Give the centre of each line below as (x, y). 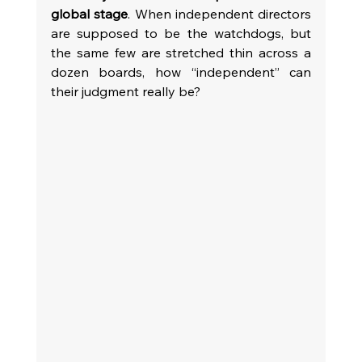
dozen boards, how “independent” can (181, 72)
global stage (89, 14)
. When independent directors (220, 14)
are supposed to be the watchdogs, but (181, 33)
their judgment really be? (125, 91)
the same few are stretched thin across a (181, 53)
